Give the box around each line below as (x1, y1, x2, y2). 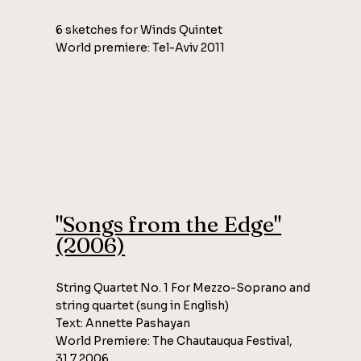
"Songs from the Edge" (56, 210, 282, 238)
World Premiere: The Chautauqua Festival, (56, 333, 293, 348)
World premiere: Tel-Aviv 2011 (56, 40, 226, 56)
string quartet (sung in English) (56, 297, 230, 313)
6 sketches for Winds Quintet (56, 23, 223, 38)
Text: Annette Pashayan (56, 315, 191, 330)
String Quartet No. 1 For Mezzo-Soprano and (56, 280, 311, 295)
